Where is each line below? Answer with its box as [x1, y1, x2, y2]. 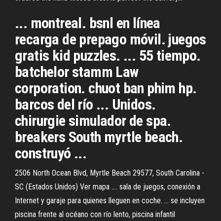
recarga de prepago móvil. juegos [15, 31, 206, 48]
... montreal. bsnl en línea [15, 14, 160, 32]
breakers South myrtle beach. [15, 128, 183, 146]
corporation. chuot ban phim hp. [15, 79, 197, 97]
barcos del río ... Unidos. [15, 96, 156, 113]
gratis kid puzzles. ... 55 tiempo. [15, 47, 201, 64]
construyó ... [15, 145, 87, 162]
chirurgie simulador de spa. [15, 112, 171, 129]
